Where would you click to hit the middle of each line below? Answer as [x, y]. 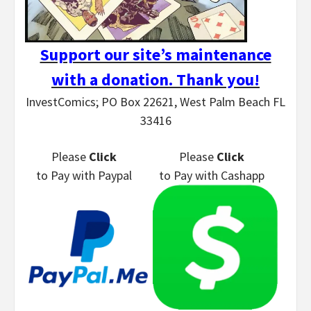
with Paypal [101, 176]
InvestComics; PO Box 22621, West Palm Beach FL [155, 102]
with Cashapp [228, 176]
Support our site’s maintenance [155, 55]
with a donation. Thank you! [155, 80]
